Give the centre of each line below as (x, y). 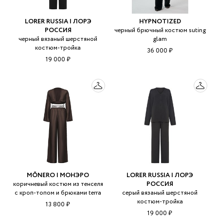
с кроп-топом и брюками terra (58, 193)
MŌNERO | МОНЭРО (58, 175)
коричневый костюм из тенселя (58, 184)
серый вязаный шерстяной (160, 193)
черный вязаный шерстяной (58, 39)
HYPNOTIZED (160, 22)
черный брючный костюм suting (160, 31)
